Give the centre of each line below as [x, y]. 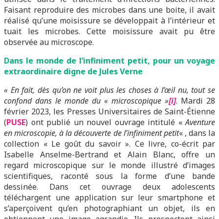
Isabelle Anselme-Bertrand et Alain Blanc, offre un [109, 154]
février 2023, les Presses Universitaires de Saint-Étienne [109, 111]
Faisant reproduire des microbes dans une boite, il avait [109, 10]
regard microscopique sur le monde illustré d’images [109, 165]
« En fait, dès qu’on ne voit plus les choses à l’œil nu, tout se [109, 90]
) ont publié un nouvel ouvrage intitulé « [105, 122]
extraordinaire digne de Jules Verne [73, 71]
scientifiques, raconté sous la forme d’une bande [109, 176]
